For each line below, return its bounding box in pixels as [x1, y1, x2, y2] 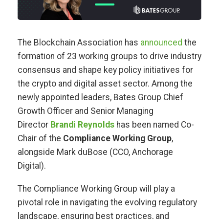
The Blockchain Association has [17, 37, 140, 47]
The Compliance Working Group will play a [17, 183, 175, 194]
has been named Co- [114, 119, 194, 130]
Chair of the [17, 133, 63, 143]
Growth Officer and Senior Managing [17, 106, 153, 116]
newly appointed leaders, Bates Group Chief [17, 92, 183, 102]
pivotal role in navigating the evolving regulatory [17, 197, 197, 207]
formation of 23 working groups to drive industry [17, 51, 201, 61]
